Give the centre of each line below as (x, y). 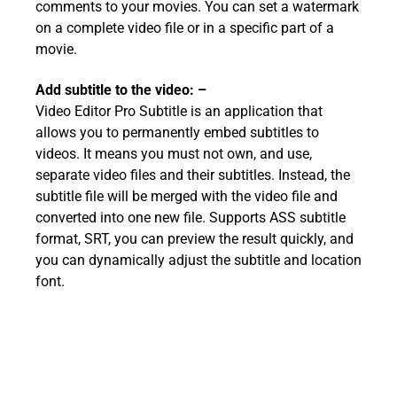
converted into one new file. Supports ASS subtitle (191, 218)
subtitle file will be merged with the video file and (187, 197)
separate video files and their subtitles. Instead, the (193, 175)
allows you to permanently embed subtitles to (177, 133)
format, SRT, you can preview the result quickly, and (195, 239)
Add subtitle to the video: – (121, 90)
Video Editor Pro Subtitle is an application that (179, 112)
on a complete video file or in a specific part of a (185, 28)
